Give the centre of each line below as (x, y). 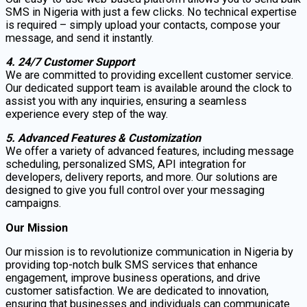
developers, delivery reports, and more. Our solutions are (142, 177)
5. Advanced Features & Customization (103, 138)
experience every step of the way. (87, 114)
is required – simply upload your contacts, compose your (143, 25)
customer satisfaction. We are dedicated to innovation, (137, 291)
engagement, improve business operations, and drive (133, 278)
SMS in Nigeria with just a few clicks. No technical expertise (151, 12)
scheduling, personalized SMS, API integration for (126, 164)
